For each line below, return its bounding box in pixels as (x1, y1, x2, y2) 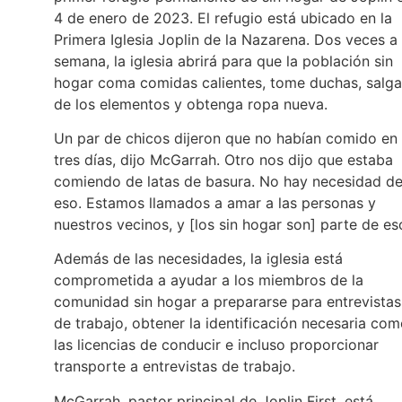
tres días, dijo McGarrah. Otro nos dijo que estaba (54, 151, 393, 170)
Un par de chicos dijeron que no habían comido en (54, 129, 398, 148)
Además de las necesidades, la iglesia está (54, 249, 343, 268)
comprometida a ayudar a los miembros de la (54, 271, 363, 290)
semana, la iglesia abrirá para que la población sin (54, 51, 393, 70)
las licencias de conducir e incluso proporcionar (54, 336, 379, 354)
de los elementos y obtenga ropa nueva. (54, 94, 328, 113)
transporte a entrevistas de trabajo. (54, 357, 295, 376)
